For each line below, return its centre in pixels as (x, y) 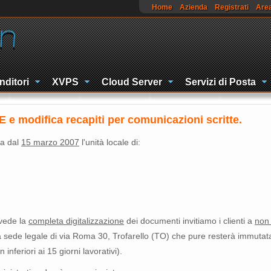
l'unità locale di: (110, 142)
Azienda (194, 7)
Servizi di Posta (220, 82)
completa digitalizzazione (76, 221)
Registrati (232, 7)
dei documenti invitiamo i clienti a (189, 221)
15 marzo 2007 (50, 142)
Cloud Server (132, 82)
